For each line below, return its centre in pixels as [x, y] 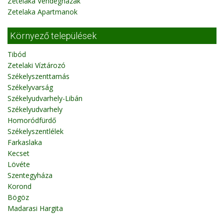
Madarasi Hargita [35, 208]
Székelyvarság [30, 87]
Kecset [18, 153]
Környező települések [53, 36]
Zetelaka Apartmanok [42, 12]
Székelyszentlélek [35, 131]
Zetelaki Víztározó [36, 65]
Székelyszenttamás [38, 76]
